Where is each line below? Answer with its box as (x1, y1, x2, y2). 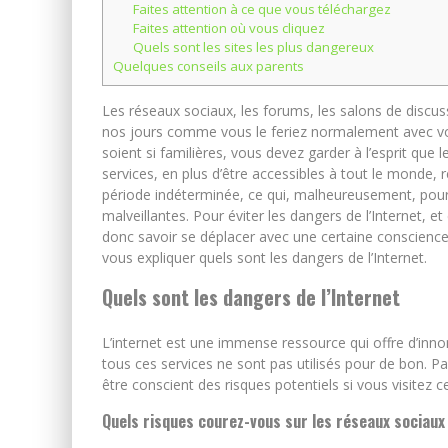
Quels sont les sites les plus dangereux (132, 37, 374, 56)
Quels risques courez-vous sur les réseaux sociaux (102, 408, 445, 433)
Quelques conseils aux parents (113, 56, 304, 75)
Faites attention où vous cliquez (132, 18, 325, 37)
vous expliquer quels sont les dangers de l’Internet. (102, 247, 427, 267)
